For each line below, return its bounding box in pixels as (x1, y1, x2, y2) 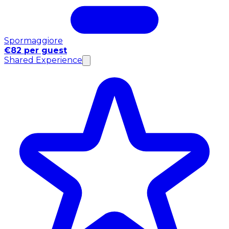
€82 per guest (4, 45, 67, 55)
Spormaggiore (4, 35, 63, 45)
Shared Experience (4, 55, 82, 65)
